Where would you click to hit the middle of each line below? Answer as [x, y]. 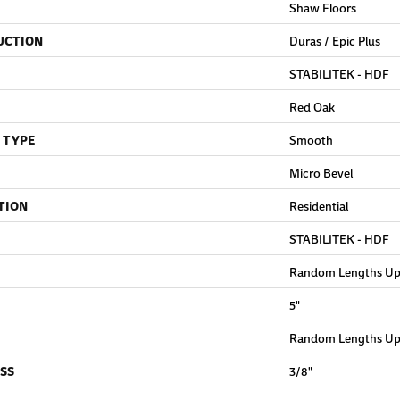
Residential [319, 205]
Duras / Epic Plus [335, 40]
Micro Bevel [321, 172]
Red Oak [312, 106]
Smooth [311, 139]
